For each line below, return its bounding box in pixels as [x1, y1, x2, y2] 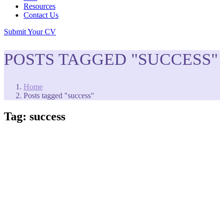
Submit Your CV [4, 27, 56, 36]
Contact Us [24, 10, 58, 19]
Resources [24, 1, 55, 10]
